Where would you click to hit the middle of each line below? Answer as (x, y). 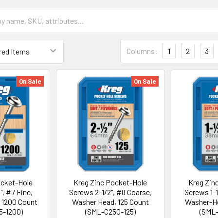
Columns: (142, 51)
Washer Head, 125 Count (110, 201)
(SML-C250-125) (110, 211)
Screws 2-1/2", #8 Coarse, (110, 192)
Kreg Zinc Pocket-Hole (110, 182)
